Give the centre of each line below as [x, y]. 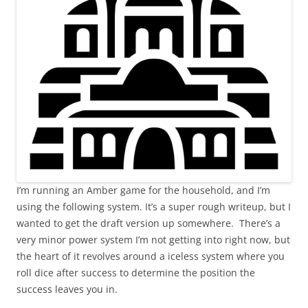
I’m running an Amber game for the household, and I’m [143, 190]
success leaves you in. [67, 289]
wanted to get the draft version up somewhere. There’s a [148, 223]
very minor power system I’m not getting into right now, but [153, 240]
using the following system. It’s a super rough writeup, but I [154, 207]
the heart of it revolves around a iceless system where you [151, 256]
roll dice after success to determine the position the [136, 273]
